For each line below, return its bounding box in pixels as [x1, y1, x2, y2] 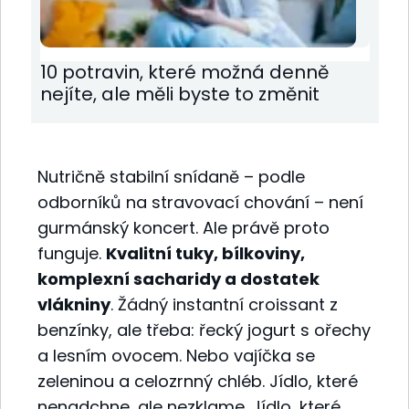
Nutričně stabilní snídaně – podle [37, 164, 305, 188]
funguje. [37, 241, 106, 265]
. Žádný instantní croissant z [110, 292, 338, 316]
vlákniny [37, 292, 110, 316]
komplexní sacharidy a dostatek [37, 267, 320, 290]
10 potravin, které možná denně [39, 58, 329, 85]
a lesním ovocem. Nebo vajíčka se [37, 343, 315, 367]
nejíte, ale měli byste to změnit [39, 80, 320, 107]
